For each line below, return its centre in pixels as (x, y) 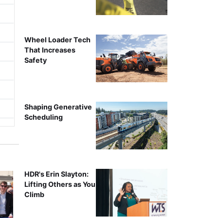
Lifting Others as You (60, 184)
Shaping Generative (58, 107)
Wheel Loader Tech (57, 40)
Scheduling (43, 117)
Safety (35, 60)
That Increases (50, 50)
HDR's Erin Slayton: (56, 174)
